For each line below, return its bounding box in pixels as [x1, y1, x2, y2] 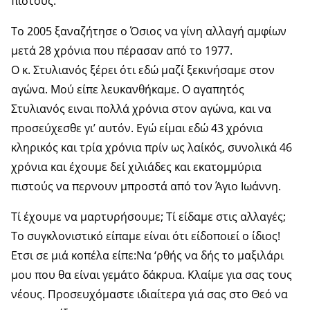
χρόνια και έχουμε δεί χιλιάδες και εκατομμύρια [11, 158, 262, 174]
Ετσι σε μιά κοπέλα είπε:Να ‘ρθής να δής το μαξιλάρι [11, 247, 284, 263]
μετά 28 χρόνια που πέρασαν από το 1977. [11, 42, 232, 58]
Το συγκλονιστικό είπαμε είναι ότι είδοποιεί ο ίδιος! [11, 228, 280, 244]
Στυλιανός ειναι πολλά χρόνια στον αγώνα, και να [11, 100, 271, 116]
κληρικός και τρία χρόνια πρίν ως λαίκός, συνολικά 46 [11, 139, 292, 155]
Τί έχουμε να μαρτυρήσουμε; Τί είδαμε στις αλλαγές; [11, 208, 286, 224]
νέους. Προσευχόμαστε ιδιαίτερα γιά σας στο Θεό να [11, 286, 288, 302]
